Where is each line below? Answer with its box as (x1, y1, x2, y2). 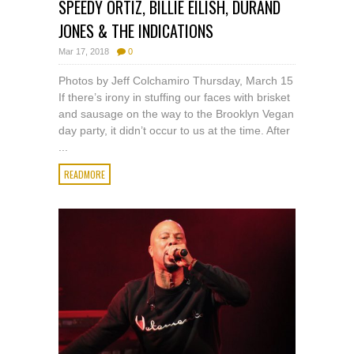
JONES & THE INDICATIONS (58, 18, 213, 43)
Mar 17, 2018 (58, 46, 109, 56)
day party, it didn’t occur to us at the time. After (58, 123, 290, 137)
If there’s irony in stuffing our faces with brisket (58, 90, 290, 104)
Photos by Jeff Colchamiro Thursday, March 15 (58, 73, 293, 87)
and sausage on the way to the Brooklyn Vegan (58, 107, 294, 120)
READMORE (64, 167, 105, 181)
